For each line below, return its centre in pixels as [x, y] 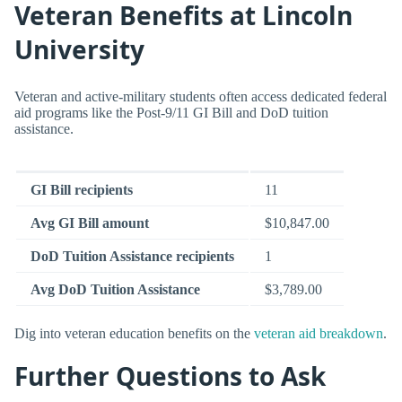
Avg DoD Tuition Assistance [115, 290]
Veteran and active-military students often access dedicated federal [201, 97]
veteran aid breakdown [319, 333]
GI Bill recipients [82, 190]
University [79, 49]
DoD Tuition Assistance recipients [132, 257]
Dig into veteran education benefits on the [134, 333]
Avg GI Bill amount [90, 223]
